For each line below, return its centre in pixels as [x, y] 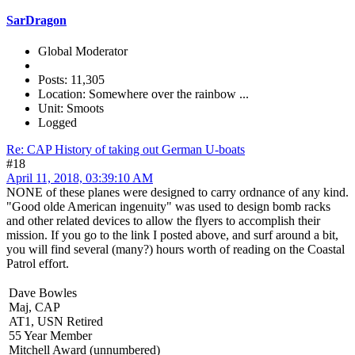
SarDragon [36, 20]
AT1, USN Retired [56, 321]
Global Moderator [83, 51]
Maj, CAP [34, 307]
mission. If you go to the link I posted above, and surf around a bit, [172, 235]
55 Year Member [50, 335]
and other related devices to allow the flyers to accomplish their [163, 220]
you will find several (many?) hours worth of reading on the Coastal [176, 249]
